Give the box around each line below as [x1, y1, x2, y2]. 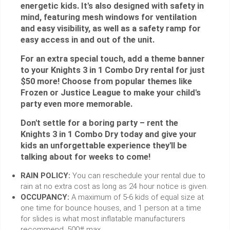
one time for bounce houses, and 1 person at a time [21, 203, 201, 213]
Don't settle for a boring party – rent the [21, 118, 178, 128]
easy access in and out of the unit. [21, 35, 155, 45]
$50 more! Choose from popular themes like [21, 76, 192, 87]
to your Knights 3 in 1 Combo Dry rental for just [21, 65, 205, 75]
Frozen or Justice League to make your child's [21, 88, 201, 98]
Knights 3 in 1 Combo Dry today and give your [21, 129, 197, 140]
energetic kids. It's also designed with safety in [21, 1, 204, 11]
